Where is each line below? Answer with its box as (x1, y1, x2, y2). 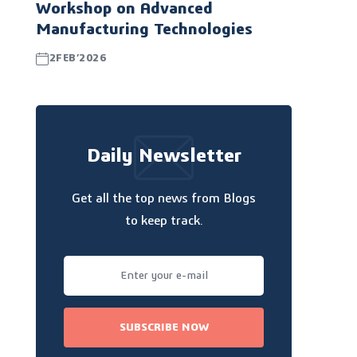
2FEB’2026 (49, 53, 107, 65)
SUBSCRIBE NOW (119, 322, 209, 334)
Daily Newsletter (86, 147, 241, 167)
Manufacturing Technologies (36, 22, 253, 38)
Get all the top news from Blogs (72, 192, 257, 206)
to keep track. (124, 214, 203, 228)
